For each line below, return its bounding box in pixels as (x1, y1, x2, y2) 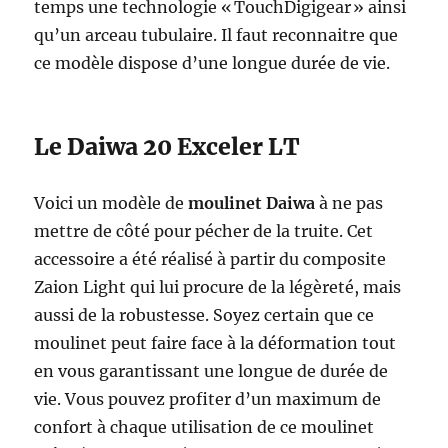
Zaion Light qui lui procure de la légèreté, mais (34, 276, 402, 297)
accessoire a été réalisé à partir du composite (34, 248, 387, 269)
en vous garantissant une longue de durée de (34, 360, 389, 381)
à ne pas (319, 192, 384, 213)
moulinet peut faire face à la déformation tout (34, 332, 397, 353)
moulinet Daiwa (188, 192, 320, 213)
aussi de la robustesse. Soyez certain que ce (34, 304, 375, 325)
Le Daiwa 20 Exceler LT (34, 131, 301, 161)
